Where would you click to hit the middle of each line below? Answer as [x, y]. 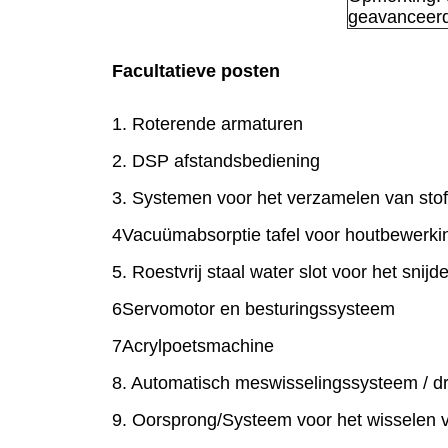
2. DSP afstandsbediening [216, 160]
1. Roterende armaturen [207, 123]
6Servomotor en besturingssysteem [253, 308]
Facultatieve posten [196, 70]
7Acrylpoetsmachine [193, 345]
